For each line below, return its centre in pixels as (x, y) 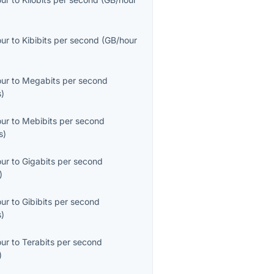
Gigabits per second (63, 161)
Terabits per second (62, 242)
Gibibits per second (61, 202)
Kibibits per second (61, 40)
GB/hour (121, 40)
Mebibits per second (64, 121)
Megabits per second (65, 81)
